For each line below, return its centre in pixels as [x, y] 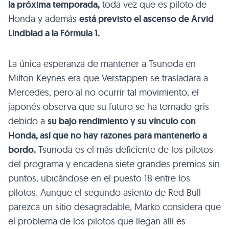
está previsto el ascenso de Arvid [146, 19]
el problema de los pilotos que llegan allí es [97, 221]
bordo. [22, 150]
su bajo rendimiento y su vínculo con [122, 121]
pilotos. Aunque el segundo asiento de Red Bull [105, 193]
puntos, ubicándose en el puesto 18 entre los [99, 178]
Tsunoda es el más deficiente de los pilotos [124, 150]
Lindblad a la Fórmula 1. [54, 33]
